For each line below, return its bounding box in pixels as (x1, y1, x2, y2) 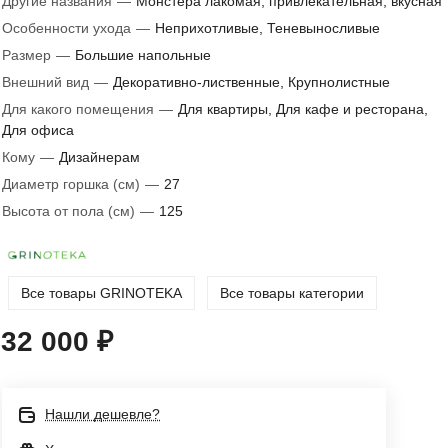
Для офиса (2, 122, 74, 138)
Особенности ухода (2, 20, 135, 36)
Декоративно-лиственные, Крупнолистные (113, 74, 390, 90)
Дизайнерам (59, 149, 140, 165)
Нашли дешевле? (45, 406, 160, 422)
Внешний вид (2, 74, 93, 90)
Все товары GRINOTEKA (21, 284, 182, 301)
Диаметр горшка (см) (2, 176, 144, 192)
